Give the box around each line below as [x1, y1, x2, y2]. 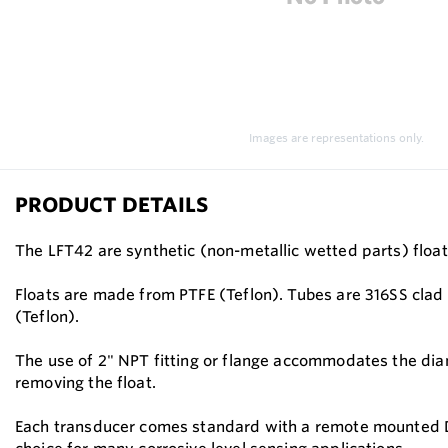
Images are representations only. [248, 131, 424, 146]
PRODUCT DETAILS [15, 192, 208, 218]
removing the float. [15, 373, 159, 393]
